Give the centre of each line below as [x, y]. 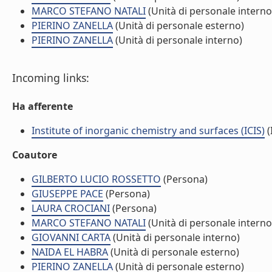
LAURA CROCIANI [71, 208]
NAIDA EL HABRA [70, 252]
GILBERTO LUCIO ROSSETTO [96, 179]
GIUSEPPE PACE [67, 194]
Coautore [35, 155]
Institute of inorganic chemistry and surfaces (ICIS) [148, 131]
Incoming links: [51, 78]
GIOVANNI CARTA [71, 237]
